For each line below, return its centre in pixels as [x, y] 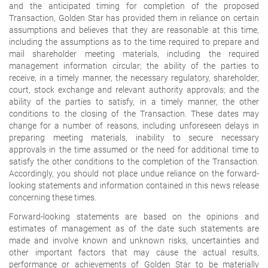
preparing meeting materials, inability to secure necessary [134, 137]
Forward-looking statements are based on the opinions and [134, 216]
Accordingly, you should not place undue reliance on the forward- [134, 173]
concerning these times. [53, 197]
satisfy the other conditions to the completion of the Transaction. [134, 161]
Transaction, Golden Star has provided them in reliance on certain [134, 18]
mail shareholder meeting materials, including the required [134, 54]
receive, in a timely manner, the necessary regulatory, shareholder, [134, 77]
